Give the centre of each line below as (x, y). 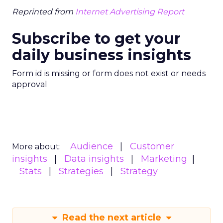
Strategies (81, 171)
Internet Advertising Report (130, 12)
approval (30, 84)
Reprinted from (44, 12)
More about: (36, 147)
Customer (152, 146)
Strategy (139, 171)
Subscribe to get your (96, 39)
